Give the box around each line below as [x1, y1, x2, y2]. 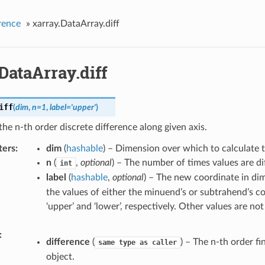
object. [46, 252, 75, 262]
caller [151, 238, 177, 247]
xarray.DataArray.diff [32, 18, 119, 28]
